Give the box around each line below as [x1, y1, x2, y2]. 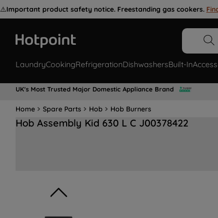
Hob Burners [110, 104, 151, 113]
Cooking [46, 59, 75, 70]
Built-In [168, 59, 193, 70]
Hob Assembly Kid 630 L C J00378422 [16, 117, 188, 129]
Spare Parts [43, 104, 81, 113]
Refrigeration [75, 59, 123, 70]
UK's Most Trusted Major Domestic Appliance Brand [16, 85, 174, 93]
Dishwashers [123, 59, 168, 70]
